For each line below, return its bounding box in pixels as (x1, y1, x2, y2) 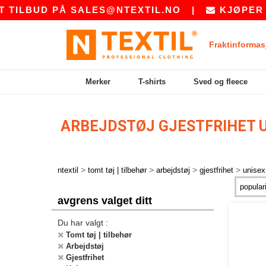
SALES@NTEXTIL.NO (55, 5, 166, 15)
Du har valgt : (58, 218, 108, 227)
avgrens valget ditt (58, 195, 152, 207)
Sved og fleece (193, 77, 248, 86)
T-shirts (138, 77, 166, 86)
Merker (85, 77, 110, 86)
